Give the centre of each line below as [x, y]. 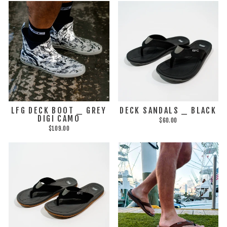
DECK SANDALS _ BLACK [168, 110]
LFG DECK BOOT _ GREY [59, 110]
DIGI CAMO [59, 119]
